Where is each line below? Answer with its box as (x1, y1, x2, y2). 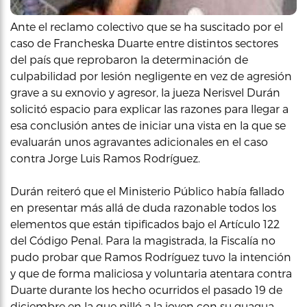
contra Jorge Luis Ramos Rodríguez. (10, 151, 200, 164)
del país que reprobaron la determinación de (10, 53, 248, 66)
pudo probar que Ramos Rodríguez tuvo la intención (10, 250, 291, 263)
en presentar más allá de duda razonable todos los (10, 201, 276, 214)
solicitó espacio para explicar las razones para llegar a (10, 102, 288, 115)
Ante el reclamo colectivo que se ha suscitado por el (10, 20, 283, 33)
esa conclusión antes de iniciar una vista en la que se (10, 119, 286, 132)
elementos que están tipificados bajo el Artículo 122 (10, 217, 280, 230)
